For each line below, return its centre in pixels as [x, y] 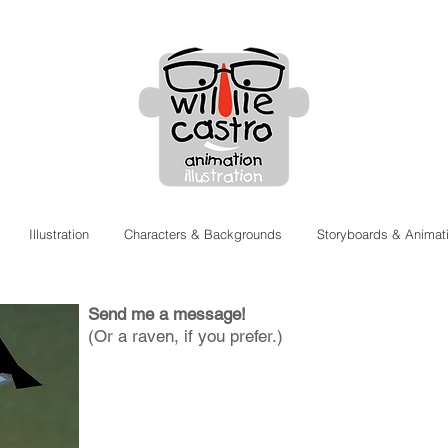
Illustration [58, 234]
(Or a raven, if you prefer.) [185, 336]
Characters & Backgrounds [202, 234]
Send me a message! [167, 314]
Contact [223, 278]
